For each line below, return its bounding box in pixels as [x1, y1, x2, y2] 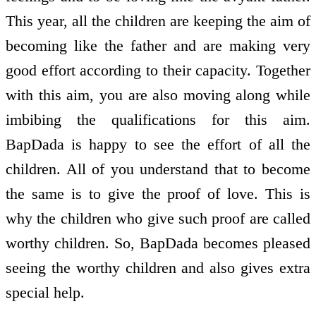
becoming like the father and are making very [6, 37, 310, 55]
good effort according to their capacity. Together [6, 61, 310, 80]
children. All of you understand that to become [6, 160, 310, 178]
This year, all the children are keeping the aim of [6, 12, 310, 30]
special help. [6, 284, 85, 302]
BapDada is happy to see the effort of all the [6, 135, 310, 154]
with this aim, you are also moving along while [6, 86, 310, 104]
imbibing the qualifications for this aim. [6, 111, 310, 129]
